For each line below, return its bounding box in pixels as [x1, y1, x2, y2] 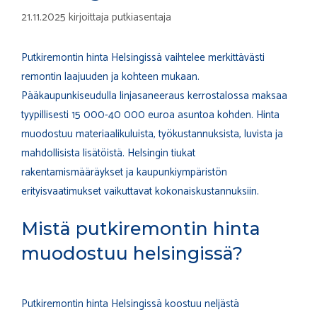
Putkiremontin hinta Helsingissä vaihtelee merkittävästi [21, 48, 265, 67]
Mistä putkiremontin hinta [21, 218, 260, 240]
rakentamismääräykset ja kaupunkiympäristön [21, 163, 227, 181]
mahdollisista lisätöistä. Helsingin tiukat [21, 144, 195, 162]
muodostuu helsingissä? [21, 243, 243, 265]
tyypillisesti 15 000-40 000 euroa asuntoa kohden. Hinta [21, 105, 279, 124]
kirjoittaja [69, 8, 112, 26]
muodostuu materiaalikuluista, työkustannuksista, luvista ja [21, 125, 283, 143]
